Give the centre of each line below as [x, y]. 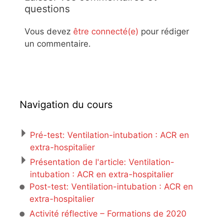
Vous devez [49, 32]
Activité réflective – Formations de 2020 [108, 214]
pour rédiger [164, 32]
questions [47, 9]
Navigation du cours [66, 104]
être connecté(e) [106, 32]
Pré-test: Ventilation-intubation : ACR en [110, 135]
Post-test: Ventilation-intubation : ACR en [111, 186]
